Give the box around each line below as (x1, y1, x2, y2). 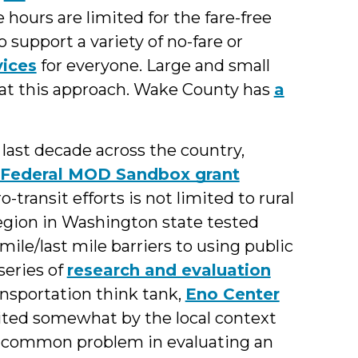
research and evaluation (66, 260, 271, 280)
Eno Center (185, 284, 280, 304)
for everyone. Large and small (36, 55, 270, 75)
